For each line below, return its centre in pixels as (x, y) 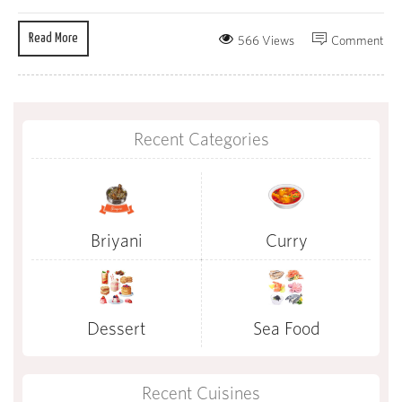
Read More (53, 39)
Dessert (116, 328)
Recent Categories (201, 139)
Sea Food (286, 328)
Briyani (116, 240)
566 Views (266, 41)
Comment (358, 41)
